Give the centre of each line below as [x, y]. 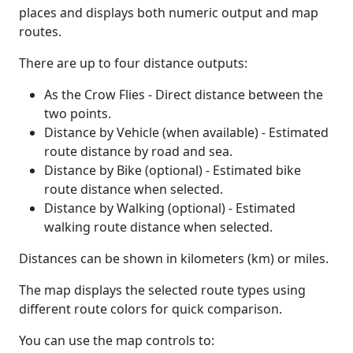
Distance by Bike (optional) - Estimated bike [173, 171]
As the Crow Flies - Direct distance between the [184, 95]
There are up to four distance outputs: [133, 63]
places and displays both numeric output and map [169, 13]
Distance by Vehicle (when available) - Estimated [186, 133]
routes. [40, 32]
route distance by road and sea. [138, 152]
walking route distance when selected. [158, 227]
